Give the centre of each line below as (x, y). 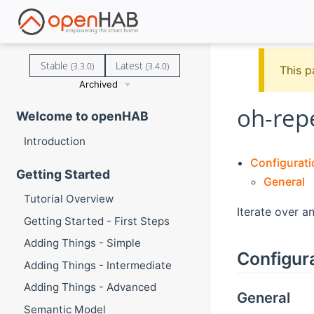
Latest (131, 65)
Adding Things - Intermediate (97, 265)
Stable (55, 65)
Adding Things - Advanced (90, 287)
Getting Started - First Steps (96, 221)
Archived (99, 84)
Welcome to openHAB (82, 116)
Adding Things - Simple (82, 243)
